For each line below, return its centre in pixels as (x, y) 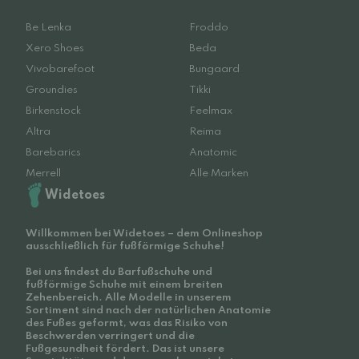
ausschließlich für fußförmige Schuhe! (125, 246)
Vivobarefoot (60, 69)
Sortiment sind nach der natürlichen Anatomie (148, 311)
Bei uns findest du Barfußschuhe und (119, 272)
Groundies (52, 90)
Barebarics (53, 153)
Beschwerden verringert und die (110, 336)
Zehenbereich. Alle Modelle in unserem (129, 298)
